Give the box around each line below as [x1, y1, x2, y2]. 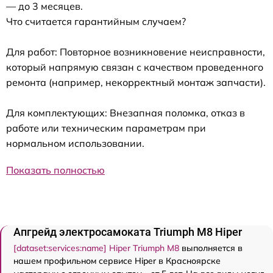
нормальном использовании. [6, 136, 144, 149]
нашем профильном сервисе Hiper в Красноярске [13, 255, 221, 266]
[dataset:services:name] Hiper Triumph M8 [13, 242, 179, 253]
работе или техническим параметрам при [6, 121, 206, 134]
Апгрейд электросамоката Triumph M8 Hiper [13, 225, 242, 238]
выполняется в [179, 242, 243, 253]
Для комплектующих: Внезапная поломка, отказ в [6, 106, 245, 119]
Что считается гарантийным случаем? [6, 15, 186, 27]
